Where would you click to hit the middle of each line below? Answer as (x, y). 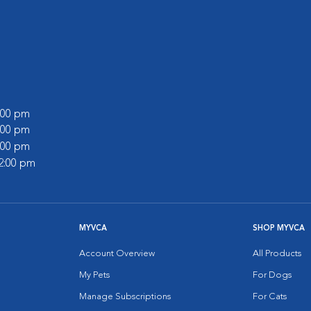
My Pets (94, 275)
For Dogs (272, 275)
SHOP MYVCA (279, 229)
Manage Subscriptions (125, 297)
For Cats (270, 297)
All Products (277, 254)
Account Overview (117, 254)
